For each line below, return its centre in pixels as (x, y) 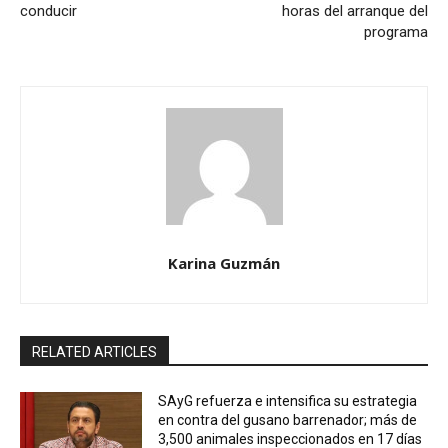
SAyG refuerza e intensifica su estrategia (288, 400)
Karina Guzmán (224, 262)
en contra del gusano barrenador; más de (288, 419)
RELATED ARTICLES (94, 351)
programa (395, 31)
